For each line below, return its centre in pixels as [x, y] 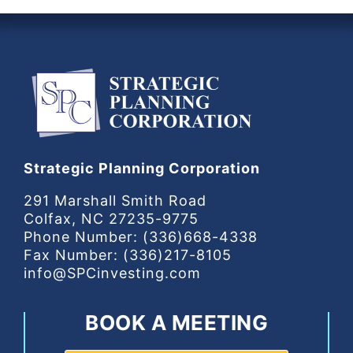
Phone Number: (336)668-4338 [140, 236]
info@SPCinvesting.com [112, 273]
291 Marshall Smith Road [115, 200]
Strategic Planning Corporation [141, 168]
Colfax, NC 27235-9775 [111, 218]
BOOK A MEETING [177, 322]
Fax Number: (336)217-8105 [127, 255]
